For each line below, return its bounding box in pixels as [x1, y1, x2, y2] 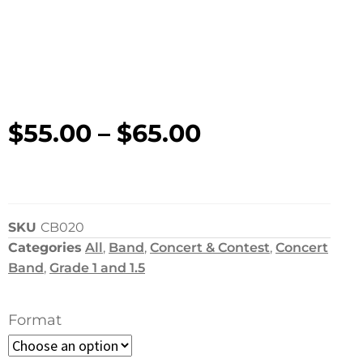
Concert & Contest [150, 240, 270, 256]
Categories [8, 240, 82, 256]
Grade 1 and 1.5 [49, 260, 145, 276]
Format [8, 311, 62, 330]
